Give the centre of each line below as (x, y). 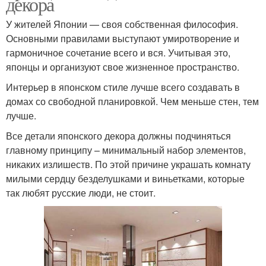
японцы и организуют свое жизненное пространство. (123, 67)
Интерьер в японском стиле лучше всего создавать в (123, 87)
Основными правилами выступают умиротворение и (123, 39)
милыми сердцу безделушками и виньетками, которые (125, 179)
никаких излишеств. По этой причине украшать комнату (128, 164)
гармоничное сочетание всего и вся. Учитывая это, (118, 53)
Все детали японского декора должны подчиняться (118, 136)
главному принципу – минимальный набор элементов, (126, 150)
